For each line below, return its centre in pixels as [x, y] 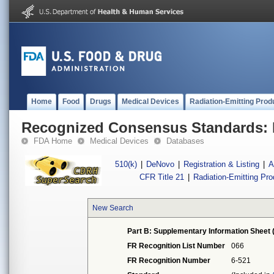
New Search [113, 208]
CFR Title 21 [162, 177]
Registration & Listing [221, 164]
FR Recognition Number [169, 261]
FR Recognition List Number [176, 246]
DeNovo [160, 164]
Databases [185, 141]
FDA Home [53, 141]
